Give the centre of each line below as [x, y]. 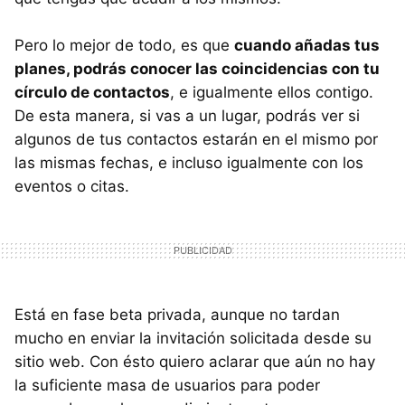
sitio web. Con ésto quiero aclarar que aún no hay [195, 361]
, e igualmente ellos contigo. [272, 92]
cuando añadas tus [307, 45]
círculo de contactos [92, 92]
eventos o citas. [72, 186]
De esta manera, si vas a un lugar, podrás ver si [187, 115]
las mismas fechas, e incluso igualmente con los [189, 162]
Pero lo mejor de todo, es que [124, 45]
